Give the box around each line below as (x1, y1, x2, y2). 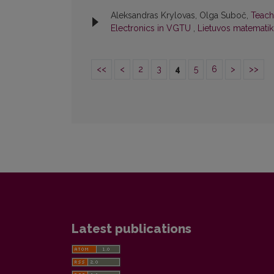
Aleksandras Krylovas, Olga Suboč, (111, 10, 251, 21)
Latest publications (72, 221, 191, 237)
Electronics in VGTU (111, 23, 193, 34)
